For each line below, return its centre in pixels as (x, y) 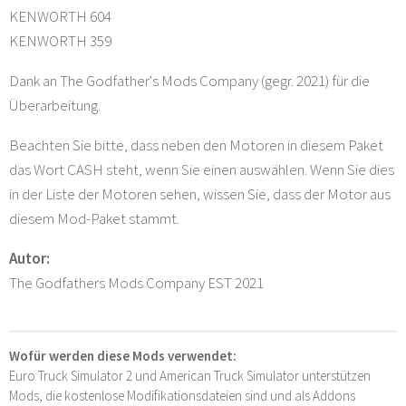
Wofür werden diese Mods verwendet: (123, 356)
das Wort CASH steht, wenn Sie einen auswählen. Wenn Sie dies (202, 170)
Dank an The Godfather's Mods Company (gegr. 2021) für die (189, 81)
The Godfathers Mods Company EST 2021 (136, 283)
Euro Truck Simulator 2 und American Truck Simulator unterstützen (190, 376)
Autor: (29, 259)
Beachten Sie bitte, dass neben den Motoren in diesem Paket (196, 145)
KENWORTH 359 (60, 41)
